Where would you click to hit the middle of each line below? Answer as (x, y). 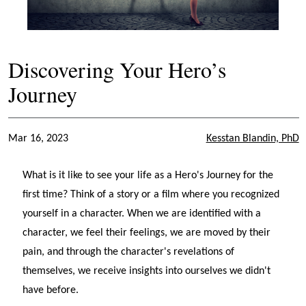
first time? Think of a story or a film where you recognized (151, 194)
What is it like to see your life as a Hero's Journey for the (148, 175)
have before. (51, 290)
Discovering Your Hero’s (117, 69)
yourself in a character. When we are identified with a (142, 213)
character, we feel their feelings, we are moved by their (147, 233)
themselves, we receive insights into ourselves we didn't (147, 271)
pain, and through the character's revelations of (129, 252)
